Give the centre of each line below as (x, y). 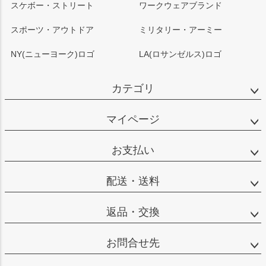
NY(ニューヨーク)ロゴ (53, 54)
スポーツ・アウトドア (52, 30)
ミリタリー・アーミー (180, 30)
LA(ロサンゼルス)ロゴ (180, 54)
